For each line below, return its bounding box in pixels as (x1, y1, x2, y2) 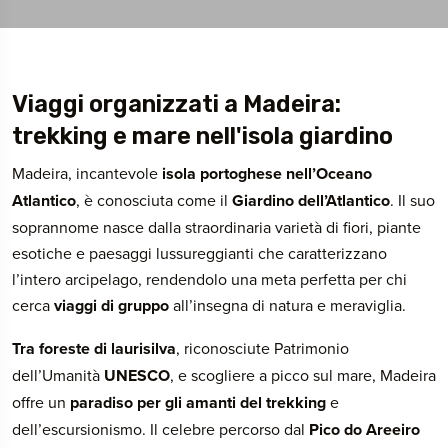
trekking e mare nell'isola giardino (12, 122, 393, 150)
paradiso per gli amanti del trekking (70, 391, 326, 414)
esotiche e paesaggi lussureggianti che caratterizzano (12, 242, 387, 264)
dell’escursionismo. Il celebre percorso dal (12, 418, 309, 440)
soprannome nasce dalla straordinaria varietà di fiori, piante (12, 216, 421, 238)
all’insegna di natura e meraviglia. (169, 294, 406, 316)
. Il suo (390, 189, 435, 211)
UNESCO (104, 364, 170, 387)
